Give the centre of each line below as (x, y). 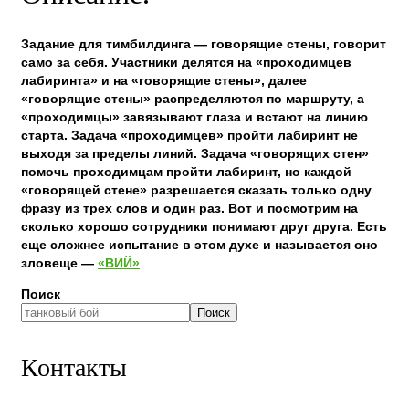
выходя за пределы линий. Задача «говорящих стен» (195, 154)
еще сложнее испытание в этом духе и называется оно (199, 245)
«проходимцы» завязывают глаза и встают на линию (194, 117)
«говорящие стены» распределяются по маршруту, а (193, 99)
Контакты (74, 367)
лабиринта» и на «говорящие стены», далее (164, 81)
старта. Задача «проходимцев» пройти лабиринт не (189, 136)
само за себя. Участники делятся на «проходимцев (186, 63)
